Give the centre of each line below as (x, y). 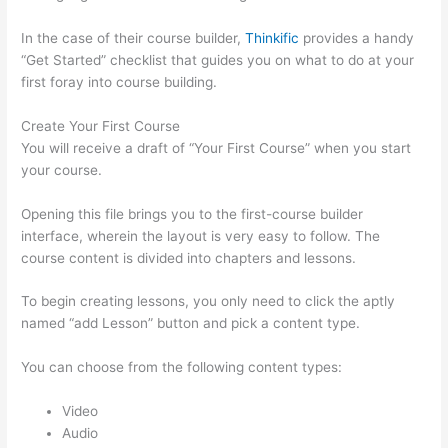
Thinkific (272, 37)
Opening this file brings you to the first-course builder (192, 213)
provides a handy (357, 37)
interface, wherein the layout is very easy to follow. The (201, 235)
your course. (62, 169)
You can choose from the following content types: (182, 367)
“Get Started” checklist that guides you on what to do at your (218, 59)
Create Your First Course (101, 125)
